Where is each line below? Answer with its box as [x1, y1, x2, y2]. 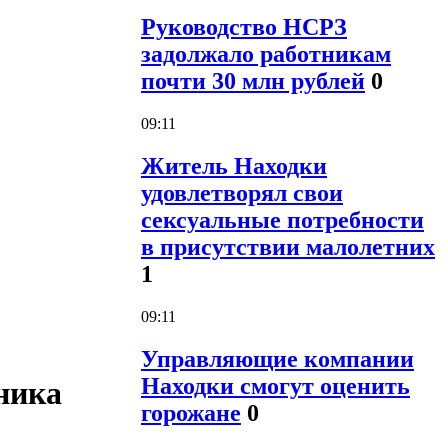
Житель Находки [141, 153, 327, 180]
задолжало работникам [141, 41, 391, 68]
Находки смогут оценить [141, 372, 410, 399]
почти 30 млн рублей [141, 68, 365, 95]
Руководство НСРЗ [141, 14, 347, 41]
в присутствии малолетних [141, 234, 435, 261]
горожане [141, 399, 241, 426]
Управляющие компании [141, 345, 414, 372]
